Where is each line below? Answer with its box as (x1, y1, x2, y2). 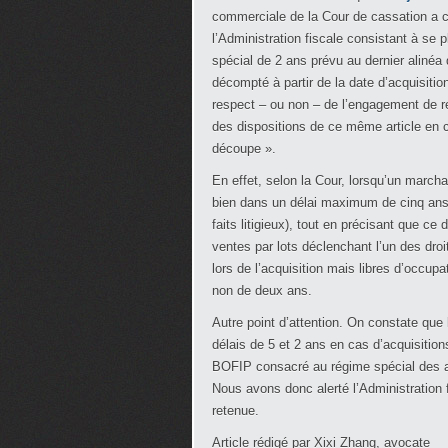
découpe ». (212, 141, 276, 156)
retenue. (212, 403, 259, 418)
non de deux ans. (212, 283, 312, 298)
